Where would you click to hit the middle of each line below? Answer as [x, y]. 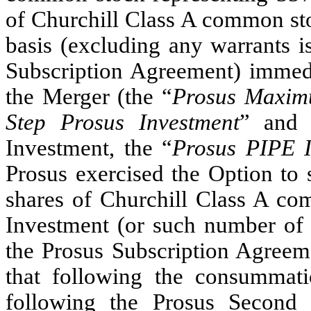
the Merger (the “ [89, 96]
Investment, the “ [89, 148]
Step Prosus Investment [123, 122]
